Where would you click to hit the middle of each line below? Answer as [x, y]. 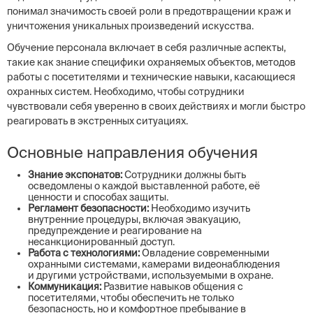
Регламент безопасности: [88, 208]
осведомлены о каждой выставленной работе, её [144, 186]
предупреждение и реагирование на [115, 231]
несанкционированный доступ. [101, 242]
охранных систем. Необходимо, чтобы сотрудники [126, 92]
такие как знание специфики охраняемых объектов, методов [151, 62]
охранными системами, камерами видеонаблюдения [154, 264]
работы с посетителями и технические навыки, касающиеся [151, 77]
